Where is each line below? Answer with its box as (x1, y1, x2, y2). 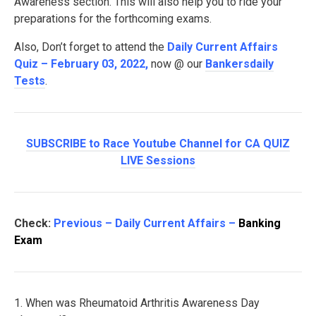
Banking (238, 217, 281, 231)
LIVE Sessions (121, 154, 195, 168)
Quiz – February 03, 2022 (14, 57, 145, 71)
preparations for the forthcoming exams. (14, 12, 212, 26)
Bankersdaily (205, 57, 274, 71)
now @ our (148, 57, 205, 71)
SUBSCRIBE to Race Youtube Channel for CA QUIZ (26, 137, 290, 151)
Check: (14, 217, 54, 231)
